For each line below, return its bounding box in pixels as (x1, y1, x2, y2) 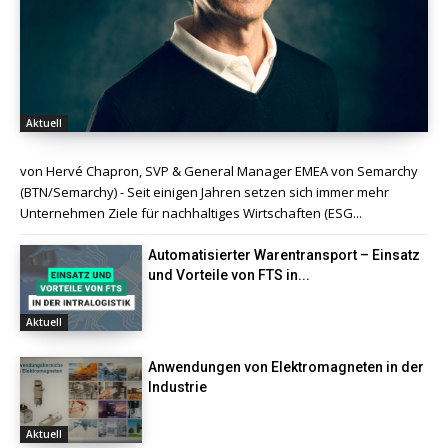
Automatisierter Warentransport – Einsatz (148, 247, 421, 264)
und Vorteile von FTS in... (148, 267, 311, 284)
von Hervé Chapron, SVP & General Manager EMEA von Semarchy (20, 162, 418, 181)
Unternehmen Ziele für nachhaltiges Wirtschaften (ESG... (20, 204, 362, 223)
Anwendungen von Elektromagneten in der (148, 358, 425, 375)
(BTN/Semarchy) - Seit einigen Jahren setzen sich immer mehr (20, 183, 389, 202)
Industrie (148, 378, 208, 395)
